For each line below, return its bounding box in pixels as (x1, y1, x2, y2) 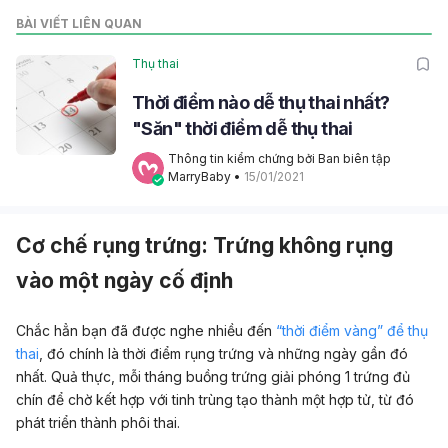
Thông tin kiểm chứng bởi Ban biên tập (168, 151, 391, 167)
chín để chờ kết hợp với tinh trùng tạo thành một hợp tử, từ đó (16, 391, 414, 409)
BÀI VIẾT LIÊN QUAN (16, 16, 142, 32)
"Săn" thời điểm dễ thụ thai (132, 118, 353, 140)
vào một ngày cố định (16, 268, 233, 294)
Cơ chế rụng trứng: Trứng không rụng (16, 233, 393, 259)
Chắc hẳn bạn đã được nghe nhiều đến (16, 322, 276, 340)
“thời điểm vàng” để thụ (276, 322, 428, 340)
